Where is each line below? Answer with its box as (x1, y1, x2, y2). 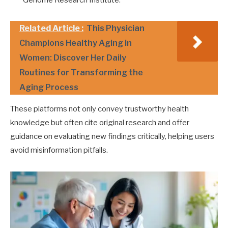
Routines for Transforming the (19, 67, 143, 77)
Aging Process (19, 82, 78, 92)
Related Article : (19, 23, 83, 33)
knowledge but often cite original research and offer (10, 118, 189, 127)
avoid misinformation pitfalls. (10, 145, 108, 155)
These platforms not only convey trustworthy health (10, 104, 189, 113)
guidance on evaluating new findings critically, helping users (10, 131, 214, 141)
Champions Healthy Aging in (19, 38, 132, 48)
